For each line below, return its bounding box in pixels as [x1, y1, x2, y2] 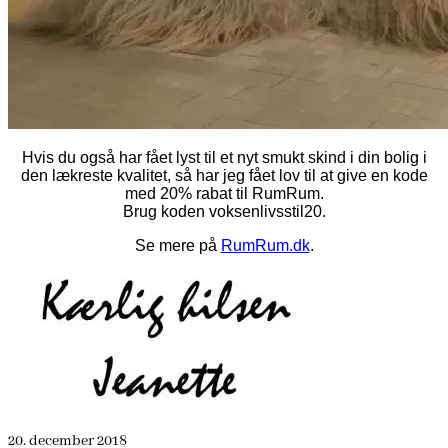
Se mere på [134, 236, 221, 254]
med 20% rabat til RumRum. [124, 184, 324, 202]
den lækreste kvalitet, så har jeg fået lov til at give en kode [20, 166, 428, 184]
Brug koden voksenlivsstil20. [122, 202, 326, 220]
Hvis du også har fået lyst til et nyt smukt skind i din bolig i [21, 148, 427, 166]
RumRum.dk [220, 236, 310, 254]
